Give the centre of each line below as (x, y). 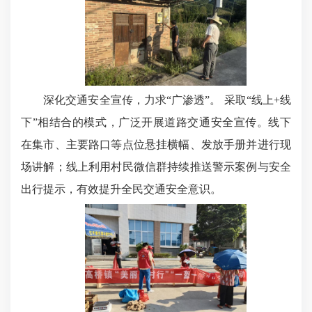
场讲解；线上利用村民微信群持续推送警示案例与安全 (156, 167)
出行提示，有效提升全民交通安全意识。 (121, 189)
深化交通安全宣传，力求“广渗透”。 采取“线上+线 (156, 100)
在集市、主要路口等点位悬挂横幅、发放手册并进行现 (156, 145)
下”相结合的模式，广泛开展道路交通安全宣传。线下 (156, 123)
